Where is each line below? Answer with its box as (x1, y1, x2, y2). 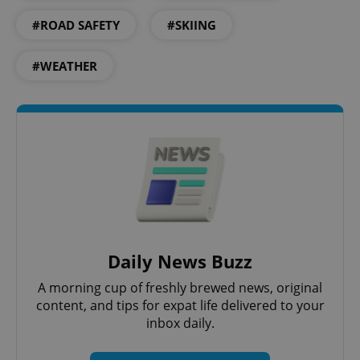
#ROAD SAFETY (32, 17, 120, 34)
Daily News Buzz (108, 249, 252, 274)
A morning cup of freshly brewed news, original (38, 279, 322, 297)
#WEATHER (32, 58, 97, 75)
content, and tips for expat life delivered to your (35, 297, 325, 315)
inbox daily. (145, 314, 215, 333)
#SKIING (167, 17, 216, 34)
